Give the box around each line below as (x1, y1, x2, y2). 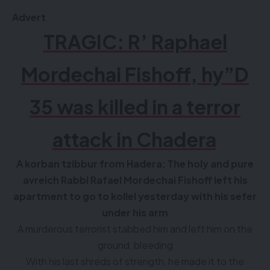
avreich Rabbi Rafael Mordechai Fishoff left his (22, 174, 248, 186)
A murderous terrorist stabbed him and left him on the (17, 222, 253, 235)
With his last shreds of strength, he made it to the (26, 255, 244, 268)
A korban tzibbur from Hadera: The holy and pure (16, 157, 254, 170)
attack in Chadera (52, 127, 216, 151)
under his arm (102, 206, 168, 219)
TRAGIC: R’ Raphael (43, 30, 227, 54)
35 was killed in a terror (30, 95, 240, 119)
